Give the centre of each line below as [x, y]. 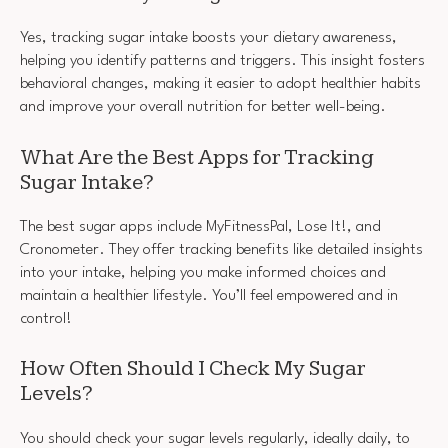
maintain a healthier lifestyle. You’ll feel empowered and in [209, 295]
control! [46, 318]
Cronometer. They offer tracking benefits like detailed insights [221, 249]
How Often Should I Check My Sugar [193, 369]
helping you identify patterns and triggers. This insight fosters [222, 61]
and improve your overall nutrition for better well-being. [203, 107]
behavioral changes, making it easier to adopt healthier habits [220, 84]
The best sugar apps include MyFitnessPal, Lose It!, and [200, 226]
